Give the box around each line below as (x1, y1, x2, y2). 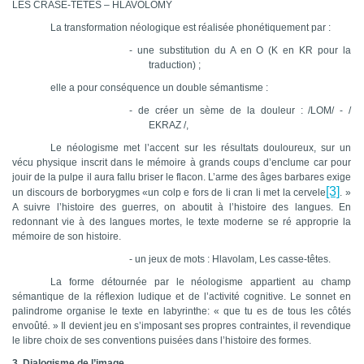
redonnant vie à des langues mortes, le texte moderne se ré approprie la (12, 216, 351, 228)
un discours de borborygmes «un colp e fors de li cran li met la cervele (12, 187, 327, 199)
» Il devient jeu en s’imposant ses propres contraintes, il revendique (50, 320, 351, 332)
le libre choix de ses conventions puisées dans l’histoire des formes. (12, 335, 311, 347)
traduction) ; (149, 59, 201, 71)
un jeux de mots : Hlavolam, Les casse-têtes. (135, 253, 331, 266)
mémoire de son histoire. (12, 231, 121, 243)
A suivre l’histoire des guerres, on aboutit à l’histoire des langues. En (12, 201, 351, 214)
